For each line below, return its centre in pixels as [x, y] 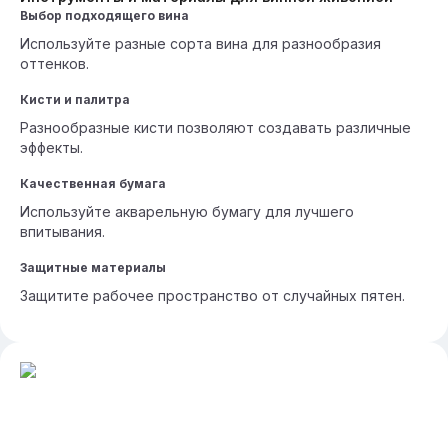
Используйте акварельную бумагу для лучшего [187, 211]
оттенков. [54, 63]
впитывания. [62, 231]
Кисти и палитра [75, 99]
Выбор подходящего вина [104, 15]
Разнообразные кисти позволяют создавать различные [215, 127]
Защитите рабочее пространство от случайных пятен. [212, 295]
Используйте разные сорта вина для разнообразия [200, 43]
